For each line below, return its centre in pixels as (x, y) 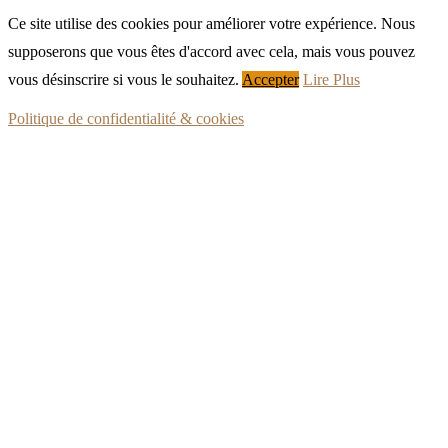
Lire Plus (331, 80)
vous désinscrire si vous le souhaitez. (123, 80)
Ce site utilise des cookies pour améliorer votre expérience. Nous (211, 24)
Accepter (270, 80)
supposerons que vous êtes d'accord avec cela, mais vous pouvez (211, 52)
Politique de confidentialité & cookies (126, 119)
